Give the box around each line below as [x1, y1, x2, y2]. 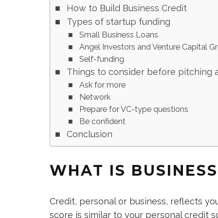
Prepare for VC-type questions [79, 105, 189, 114]
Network [79, 92, 111, 102]
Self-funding [79, 54, 125, 64]
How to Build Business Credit [66, 3, 187, 13]
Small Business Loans [79, 30, 159, 39]
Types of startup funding [66, 17, 170, 27]
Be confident [79, 117, 126, 126]
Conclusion [66, 129, 112, 139]
